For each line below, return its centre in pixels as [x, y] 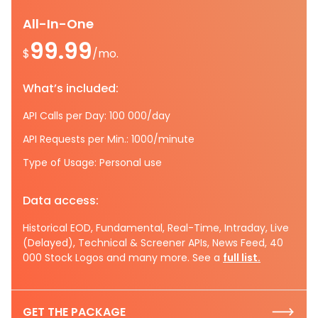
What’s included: [71, 88]
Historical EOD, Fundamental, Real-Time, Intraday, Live [156, 227]
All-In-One [58, 23]
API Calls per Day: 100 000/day [97, 115]
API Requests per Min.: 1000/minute [109, 139]
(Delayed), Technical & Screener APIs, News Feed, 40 [153, 242]
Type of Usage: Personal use [92, 162]
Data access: [61, 200]
